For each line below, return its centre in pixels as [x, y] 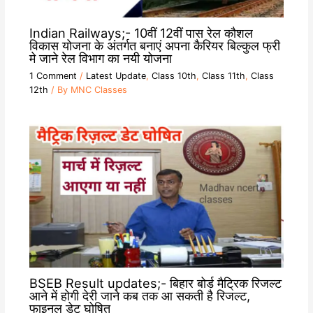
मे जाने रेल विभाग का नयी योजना [100, 58]
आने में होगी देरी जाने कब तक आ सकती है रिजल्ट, [139, 296]
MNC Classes [99, 89]
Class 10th [174, 75]
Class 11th [223, 75]
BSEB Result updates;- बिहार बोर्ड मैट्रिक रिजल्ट [155, 283]
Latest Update [116, 75]
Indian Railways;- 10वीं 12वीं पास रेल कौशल [141, 33]
